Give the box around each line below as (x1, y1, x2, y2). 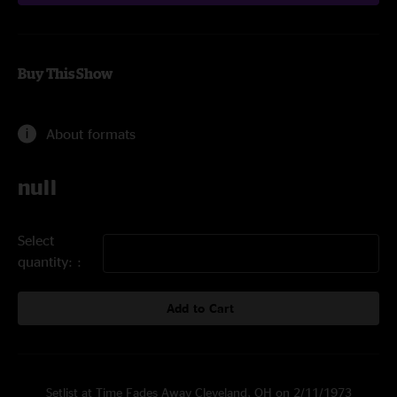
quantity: (18, 253, 77, 269)
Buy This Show (18, 66, 113, 82)
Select (18, 232, 54, 248)
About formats (46, 126, 136, 142)
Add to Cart (166, 301, 235, 315)
